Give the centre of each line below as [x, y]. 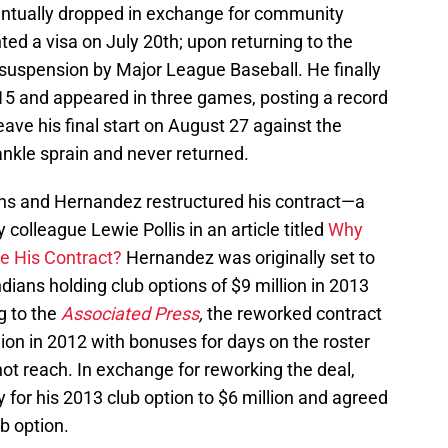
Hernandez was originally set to [248, 258]
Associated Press [130, 314]
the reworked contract [292, 314]
